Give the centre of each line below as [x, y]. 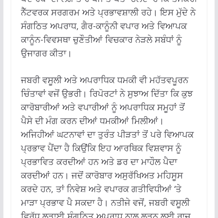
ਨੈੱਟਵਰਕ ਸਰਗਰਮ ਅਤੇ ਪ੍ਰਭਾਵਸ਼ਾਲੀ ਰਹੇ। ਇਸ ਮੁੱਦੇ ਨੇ [108, 12]
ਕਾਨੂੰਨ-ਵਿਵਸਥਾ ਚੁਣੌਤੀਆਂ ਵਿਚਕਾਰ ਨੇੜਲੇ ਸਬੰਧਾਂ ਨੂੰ [101, 39]
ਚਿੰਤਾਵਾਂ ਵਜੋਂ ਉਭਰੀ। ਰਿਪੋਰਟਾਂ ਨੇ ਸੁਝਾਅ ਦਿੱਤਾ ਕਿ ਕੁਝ [107, 93]
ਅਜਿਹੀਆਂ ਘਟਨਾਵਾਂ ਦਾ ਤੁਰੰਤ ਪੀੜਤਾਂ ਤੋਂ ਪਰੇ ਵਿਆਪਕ [107, 134]
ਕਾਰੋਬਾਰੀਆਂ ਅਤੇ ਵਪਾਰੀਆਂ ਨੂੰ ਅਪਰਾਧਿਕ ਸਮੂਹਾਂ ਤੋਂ [103, 107]
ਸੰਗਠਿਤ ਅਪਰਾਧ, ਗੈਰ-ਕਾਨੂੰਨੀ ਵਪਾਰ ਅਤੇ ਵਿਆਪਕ [104, 26]
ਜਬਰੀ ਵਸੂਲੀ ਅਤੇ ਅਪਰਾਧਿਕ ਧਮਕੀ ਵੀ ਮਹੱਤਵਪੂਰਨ [104, 80]
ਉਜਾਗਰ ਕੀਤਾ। [46, 53]
